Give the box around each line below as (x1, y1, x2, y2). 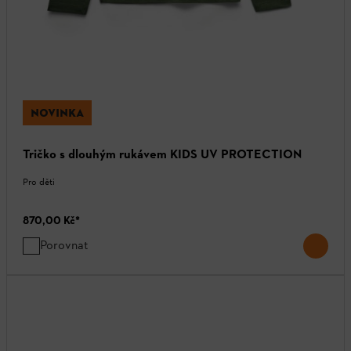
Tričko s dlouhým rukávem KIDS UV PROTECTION (23, 147, 302, 162)
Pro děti (23, 176, 55, 188)
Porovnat (40, 237, 89, 253)
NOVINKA (31, 106, 84, 121)
